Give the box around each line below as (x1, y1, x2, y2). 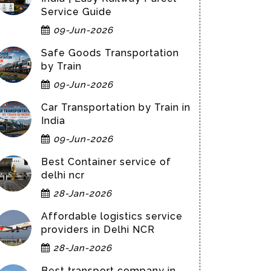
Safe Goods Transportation (41, 47, 179, 59)
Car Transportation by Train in (41, 102, 191, 113)
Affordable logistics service (41, 211, 183, 222)
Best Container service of (41, 156, 171, 168)
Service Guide (41, 6, 112, 18)
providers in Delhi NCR (41, 224, 155, 235)
